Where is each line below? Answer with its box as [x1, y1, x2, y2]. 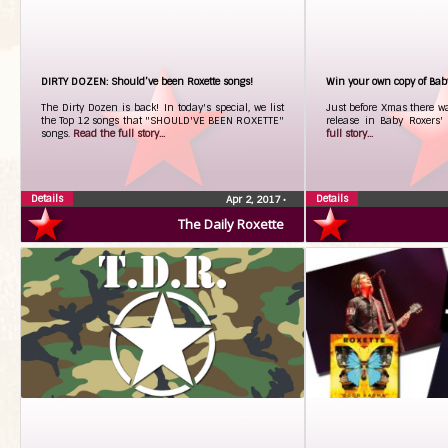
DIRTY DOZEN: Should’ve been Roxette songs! [41, 75, 253, 88]
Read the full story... [73, 127, 165, 140]
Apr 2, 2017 [226, 193, 283, 206]
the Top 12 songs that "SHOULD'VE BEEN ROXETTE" [41, 114, 284, 127]
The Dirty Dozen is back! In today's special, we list [41, 101, 284, 114]
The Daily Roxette [178, 215, 284, 233]
